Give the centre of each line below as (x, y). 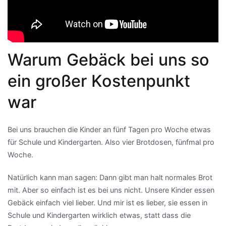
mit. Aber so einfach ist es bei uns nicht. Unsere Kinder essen (111, 190)
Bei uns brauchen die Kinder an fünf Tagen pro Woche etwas (109, 130)
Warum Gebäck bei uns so (108, 60)
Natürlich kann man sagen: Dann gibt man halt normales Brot (110, 178)
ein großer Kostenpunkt (99, 81)
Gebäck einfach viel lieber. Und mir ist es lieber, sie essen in (107, 203)
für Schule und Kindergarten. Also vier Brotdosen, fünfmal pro (111, 142)
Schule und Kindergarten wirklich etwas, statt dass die (99, 215)
